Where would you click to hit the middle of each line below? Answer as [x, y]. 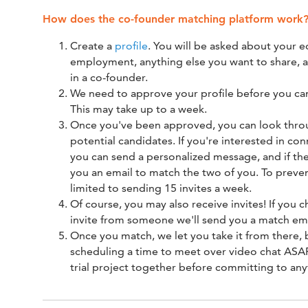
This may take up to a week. [139, 109]
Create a [92, 46]
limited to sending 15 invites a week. [161, 188]
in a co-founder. [109, 78]
